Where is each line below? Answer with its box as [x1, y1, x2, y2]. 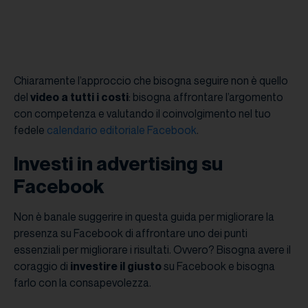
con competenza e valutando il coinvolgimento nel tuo [14, 107, 271, 121]
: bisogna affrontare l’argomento [129, 90, 283, 104]
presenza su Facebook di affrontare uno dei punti [14, 226, 247, 241]
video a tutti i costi [30, 90, 129, 104]
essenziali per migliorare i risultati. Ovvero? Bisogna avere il [14, 243, 291, 257]
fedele [14, 123, 47, 137]
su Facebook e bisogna [164, 259, 275, 274]
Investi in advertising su [14, 152, 223, 175]
